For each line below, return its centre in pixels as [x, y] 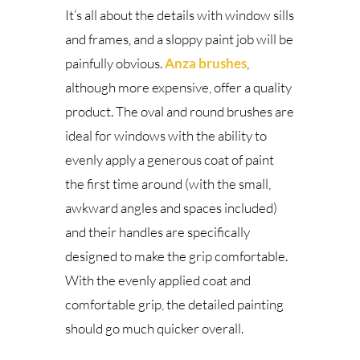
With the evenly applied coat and [157, 280]
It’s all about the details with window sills [179, 15]
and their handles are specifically [157, 232]
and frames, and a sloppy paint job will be [179, 39]
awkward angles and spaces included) [171, 208]
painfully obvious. [115, 63]
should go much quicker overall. [154, 329]
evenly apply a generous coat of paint [169, 160]
